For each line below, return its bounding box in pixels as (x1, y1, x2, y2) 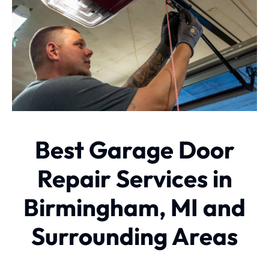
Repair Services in (37, 163, 232, 193)
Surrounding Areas (31, 221, 238, 251)
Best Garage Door (34, 134, 235, 165)
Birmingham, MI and (23, 192, 246, 222)
